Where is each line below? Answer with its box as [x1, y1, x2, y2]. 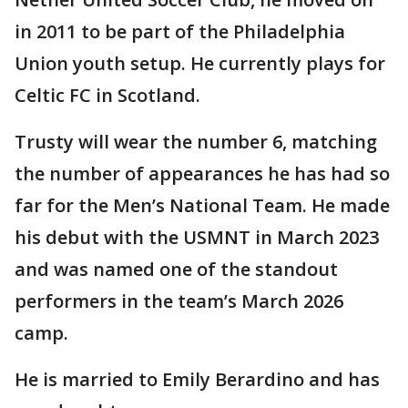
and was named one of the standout [15, 257, 338, 282]
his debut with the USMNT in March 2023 [15, 225, 379, 250]
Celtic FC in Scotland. [15, 83, 200, 108]
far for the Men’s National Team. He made [15, 193, 390, 219]
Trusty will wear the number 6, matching [15, 129, 377, 155]
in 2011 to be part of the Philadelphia [15, 19, 345, 45]
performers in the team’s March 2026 [15, 289, 343, 314]
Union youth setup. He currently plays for [15, 51, 385, 76]
